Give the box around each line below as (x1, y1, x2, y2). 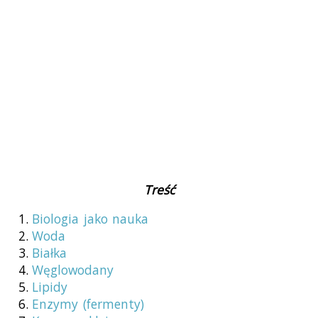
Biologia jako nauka (32, 210, 149, 228)
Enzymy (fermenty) (32, 295, 144, 313)
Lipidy (32, 278, 67, 296)
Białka (32, 244, 67, 262)
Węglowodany (32, 261, 114, 279)
